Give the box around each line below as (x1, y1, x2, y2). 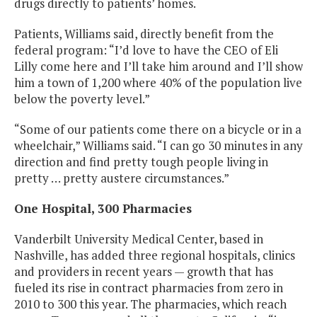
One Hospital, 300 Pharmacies (14, 200, 192, 217)
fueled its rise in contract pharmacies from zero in (14, 279, 283, 296)
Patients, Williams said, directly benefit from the (14, 25, 274, 42)
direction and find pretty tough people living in (14, 154, 268, 171)
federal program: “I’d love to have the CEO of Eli (14, 42, 278, 59)
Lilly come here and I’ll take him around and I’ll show (14, 58, 303, 75)
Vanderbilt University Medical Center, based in (14, 231, 263, 248)
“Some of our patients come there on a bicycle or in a (14, 121, 301, 138)
